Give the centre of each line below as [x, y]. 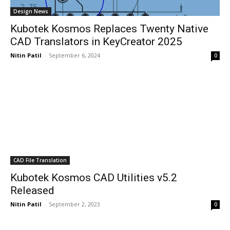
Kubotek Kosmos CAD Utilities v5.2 [94, 178]
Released [32, 190]
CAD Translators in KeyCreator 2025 [96, 42]
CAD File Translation [40, 160]
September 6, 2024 [74, 55]
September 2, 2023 [74, 204]
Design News [31, 11]
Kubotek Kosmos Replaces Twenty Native [109, 29]
